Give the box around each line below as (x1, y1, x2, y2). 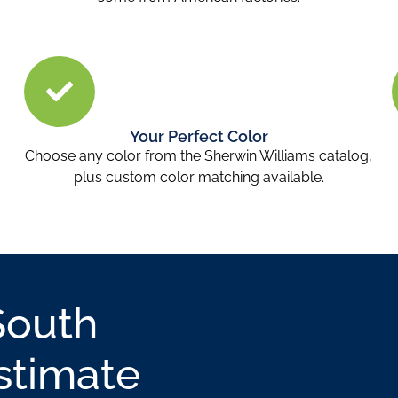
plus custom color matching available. (73, 168, 324, 186)
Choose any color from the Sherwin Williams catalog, (25, 147, 373, 164)
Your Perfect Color (129, 126, 268, 146)
